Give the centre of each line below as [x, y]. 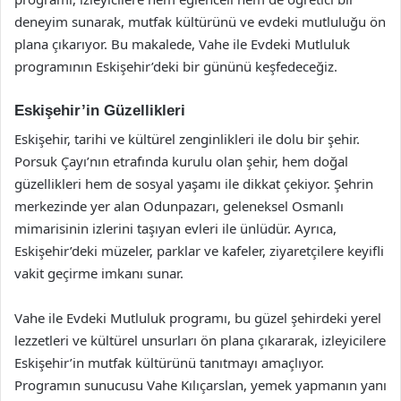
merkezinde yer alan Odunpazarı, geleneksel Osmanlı [179, 206]
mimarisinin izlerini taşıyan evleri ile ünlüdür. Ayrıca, [175, 228]
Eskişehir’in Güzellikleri [100, 110]
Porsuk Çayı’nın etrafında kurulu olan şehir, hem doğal [181, 161]
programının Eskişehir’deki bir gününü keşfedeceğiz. [176, 66]
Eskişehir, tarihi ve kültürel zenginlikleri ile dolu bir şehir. [187, 139]
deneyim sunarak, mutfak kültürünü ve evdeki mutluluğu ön [200, 21]
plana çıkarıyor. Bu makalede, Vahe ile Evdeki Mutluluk [182, 43]
